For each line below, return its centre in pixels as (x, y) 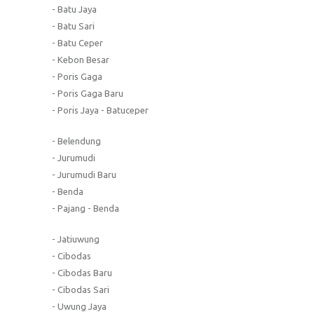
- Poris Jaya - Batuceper (100, 110)
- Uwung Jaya (79, 306)
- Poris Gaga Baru (88, 93)
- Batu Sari (73, 26)
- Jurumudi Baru (84, 174)
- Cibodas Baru (82, 272)
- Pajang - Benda (86, 208)
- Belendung (76, 141)
